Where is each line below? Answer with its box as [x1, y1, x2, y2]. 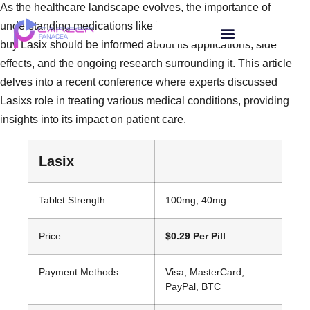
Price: [39, 230, 64, 241]
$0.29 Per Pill [165, 230, 226, 241]
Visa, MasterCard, [165, 266, 244, 277]
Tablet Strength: [39, 194, 108, 206]
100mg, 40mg [165, 194, 226, 206]
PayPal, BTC [165, 280, 221, 292]
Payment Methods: [39, 266, 121, 277]
